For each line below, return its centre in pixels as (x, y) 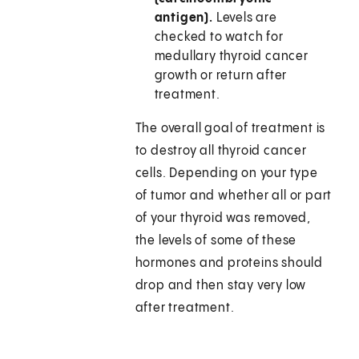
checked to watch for (219, 38)
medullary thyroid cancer (231, 57)
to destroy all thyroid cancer (221, 151)
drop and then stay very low (221, 286)
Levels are (246, 18)
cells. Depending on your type (226, 174)
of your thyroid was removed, (223, 219)
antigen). (185, 18)
